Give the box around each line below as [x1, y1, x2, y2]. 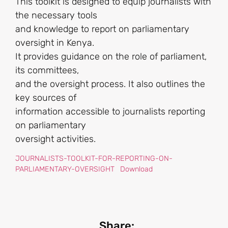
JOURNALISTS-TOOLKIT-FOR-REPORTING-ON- [15, 154, 173, 163]
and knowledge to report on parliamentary [15, 23, 189, 35]
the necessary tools [15, 9, 97, 21]
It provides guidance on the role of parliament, [15, 50, 207, 62]
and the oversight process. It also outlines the [15, 78, 205, 90]
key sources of [15, 92, 76, 103]
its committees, [15, 64, 79, 76]
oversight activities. [15, 133, 96, 145]
